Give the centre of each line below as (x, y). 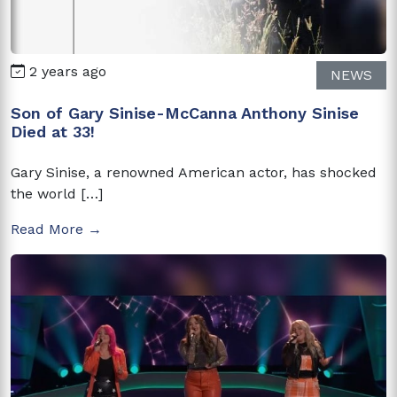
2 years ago (66, 71)
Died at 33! (53, 131)
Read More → (56, 229)
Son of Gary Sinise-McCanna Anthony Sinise (185, 113)
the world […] (57, 193)
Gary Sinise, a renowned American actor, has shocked (194, 172)
